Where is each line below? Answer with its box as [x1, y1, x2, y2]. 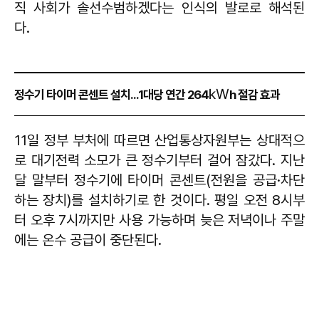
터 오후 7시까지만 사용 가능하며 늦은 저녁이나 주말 [14, 211, 305, 229]
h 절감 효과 [229, 87, 283, 102]
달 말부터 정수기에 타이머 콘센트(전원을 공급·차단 [14, 171, 305, 189]
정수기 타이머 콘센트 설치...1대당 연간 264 [14, 87, 209, 102]
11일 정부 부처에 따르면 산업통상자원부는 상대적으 [14, 131, 305, 149]
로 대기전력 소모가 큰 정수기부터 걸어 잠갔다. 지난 [14, 151, 305, 169]
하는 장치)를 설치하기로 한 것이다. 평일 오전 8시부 [14, 191, 305, 209]
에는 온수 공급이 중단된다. [14, 231, 165, 249]
